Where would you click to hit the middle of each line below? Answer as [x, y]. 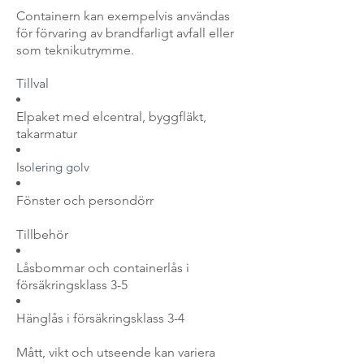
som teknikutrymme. [77, 50]
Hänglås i [43, 318]
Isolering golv [53, 167]
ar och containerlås [128, 268]
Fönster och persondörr [85, 200]
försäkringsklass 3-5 [72, 285]
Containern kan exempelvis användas [123, 16]
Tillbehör [42, 234]
